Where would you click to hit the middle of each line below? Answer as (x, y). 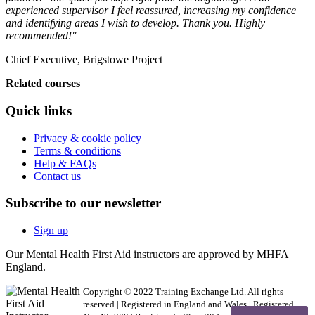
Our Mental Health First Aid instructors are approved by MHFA (147, 254)
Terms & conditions (77, 150)
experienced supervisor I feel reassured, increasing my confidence (151, 11)
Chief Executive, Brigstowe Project (84, 60)
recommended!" (41, 36)
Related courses (43, 84)
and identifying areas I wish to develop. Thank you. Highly (135, 23)
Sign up (51, 230)
